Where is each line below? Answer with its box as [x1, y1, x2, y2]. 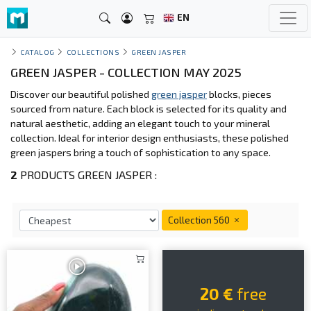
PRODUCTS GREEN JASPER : [17, 168, 157, 181]
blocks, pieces [207, 88, 271, 100]
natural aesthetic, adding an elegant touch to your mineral [10, 117, 270, 129]
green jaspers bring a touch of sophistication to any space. [10, 146, 271, 158]
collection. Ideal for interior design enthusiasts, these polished [10, 132, 289, 144]
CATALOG [20, 47, 55, 56]
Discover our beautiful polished [10, 88, 151, 100]
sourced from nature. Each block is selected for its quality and [10, 103, 287, 115]
